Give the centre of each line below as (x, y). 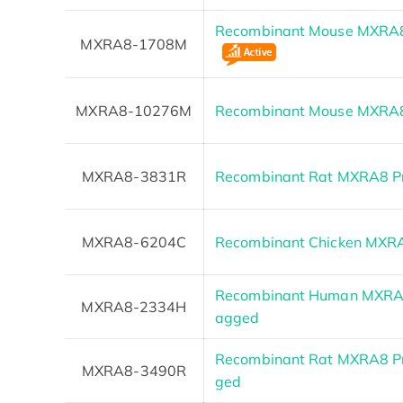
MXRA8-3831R (134, 176)
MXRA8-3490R (134, 370)
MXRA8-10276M (134, 110)
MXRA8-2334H (134, 306)
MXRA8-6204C (134, 242)
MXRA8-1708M (134, 44)
